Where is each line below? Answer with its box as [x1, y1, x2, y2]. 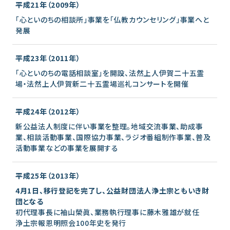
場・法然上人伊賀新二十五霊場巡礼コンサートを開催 [15, 78, 189, 89]
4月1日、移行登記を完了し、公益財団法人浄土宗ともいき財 [15, 185, 209, 196]
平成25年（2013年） [15, 170, 81, 181]
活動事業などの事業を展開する [15, 142, 119, 153]
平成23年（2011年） [15, 52, 81, 63]
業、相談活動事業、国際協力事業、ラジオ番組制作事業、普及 [15, 131, 211, 142]
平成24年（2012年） [15, 106, 81, 117]
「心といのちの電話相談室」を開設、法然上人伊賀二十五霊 [15, 67, 204, 78]
